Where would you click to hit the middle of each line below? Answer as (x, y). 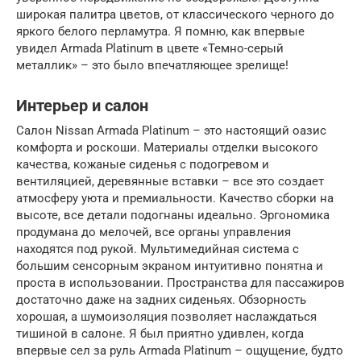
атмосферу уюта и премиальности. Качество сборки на (175, 198)
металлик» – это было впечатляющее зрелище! (152, 65)
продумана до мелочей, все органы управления (154, 232)
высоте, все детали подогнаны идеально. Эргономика (173, 215)
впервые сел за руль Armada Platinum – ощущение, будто (180, 351)
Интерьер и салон (82, 106)
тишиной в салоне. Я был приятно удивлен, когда (160, 334)
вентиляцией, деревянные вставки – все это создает (170, 181)
